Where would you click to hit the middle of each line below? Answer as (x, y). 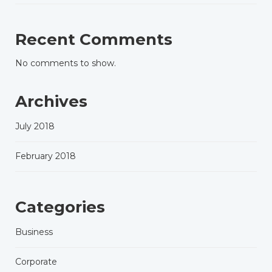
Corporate (36, 261)
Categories (60, 207)
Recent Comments (94, 39)
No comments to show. (66, 63)
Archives (51, 101)
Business (34, 232)
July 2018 (35, 126)
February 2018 (46, 156)
